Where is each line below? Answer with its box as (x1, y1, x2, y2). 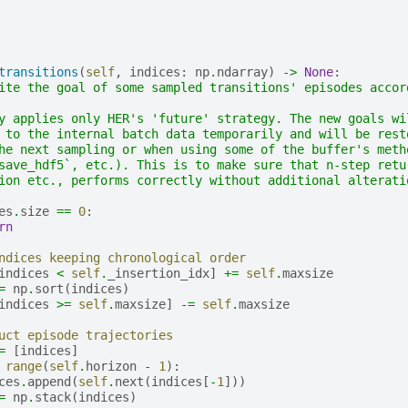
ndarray (216, 64, 268, 79)
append (26, 373, 71, 389)
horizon (85, 358, 137, 373)
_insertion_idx (107, 265, 209, 280)
